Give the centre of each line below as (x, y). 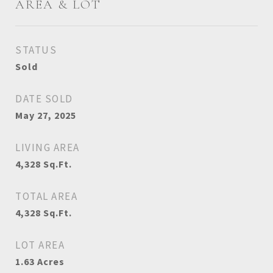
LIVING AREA (48, 147)
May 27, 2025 (46, 115)
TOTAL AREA (46, 196)
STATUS (36, 50)
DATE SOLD (44, 99)
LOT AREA (40, 245)
